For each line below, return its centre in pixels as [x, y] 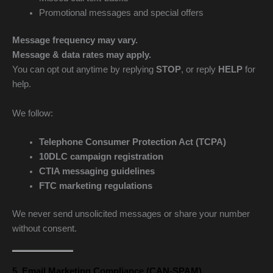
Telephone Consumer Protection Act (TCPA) [132, 142]
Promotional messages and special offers [121, 12]
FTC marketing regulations [95, 186]
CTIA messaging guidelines [97, 172]
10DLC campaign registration [101, 157]
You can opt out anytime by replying [84, 70]
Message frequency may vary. [75, 41]
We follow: [33, 113]
